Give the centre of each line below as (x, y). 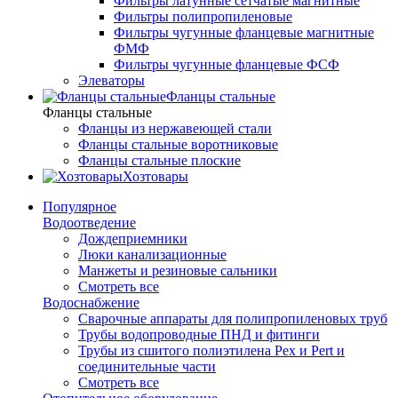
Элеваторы (111, 80)
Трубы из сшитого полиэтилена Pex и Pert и (211, 350)
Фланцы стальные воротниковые (178, 144)
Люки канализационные (152, 255)
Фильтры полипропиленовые (203, 16)
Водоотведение (89, 223)
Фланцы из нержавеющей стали (175, 128)
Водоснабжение (91, 302)
